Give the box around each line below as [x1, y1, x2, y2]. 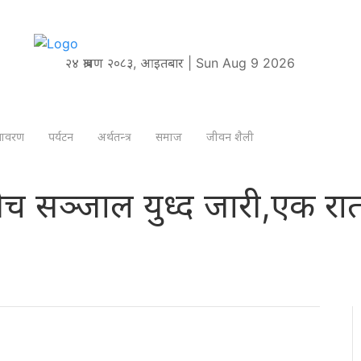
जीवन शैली [206, 130, 254, 144]
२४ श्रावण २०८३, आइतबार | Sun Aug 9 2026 [65, 54, 296, 71]
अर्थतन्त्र [98, 130, 131, 144]
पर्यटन [48, 130, 73, 144]
